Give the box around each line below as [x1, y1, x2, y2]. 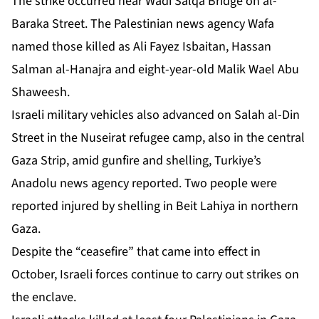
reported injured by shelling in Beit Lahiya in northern [11, 197, 298, 216]
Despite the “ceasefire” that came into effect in [11, 243, 261, 261]
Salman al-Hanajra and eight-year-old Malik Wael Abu [11, 61, 299, 79]
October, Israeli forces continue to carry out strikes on [11, 266, 299, 284]
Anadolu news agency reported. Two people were [11, 174, 277, 193]
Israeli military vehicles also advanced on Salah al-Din [11, 106, 300, 125]
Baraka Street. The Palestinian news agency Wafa [11, 15, 274, 33]
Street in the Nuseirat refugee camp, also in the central [11, 129, 305, 147]
